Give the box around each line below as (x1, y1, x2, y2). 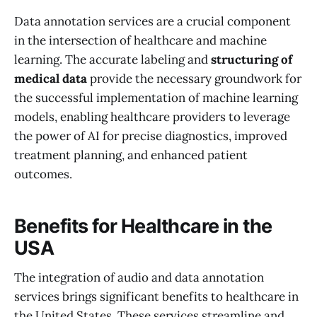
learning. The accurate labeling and (14, 52, 211, 68)
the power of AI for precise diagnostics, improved (14, 128, 287, 144)
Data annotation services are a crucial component (14, 13, 291, 30)
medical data (14, 71, 87, 87)
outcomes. (14, 166, 72, 183)
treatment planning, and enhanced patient (14, 147, 248, 163)
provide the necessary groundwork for (87, 71, 301, 87)
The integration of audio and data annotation (14, 270, 264, 286)
